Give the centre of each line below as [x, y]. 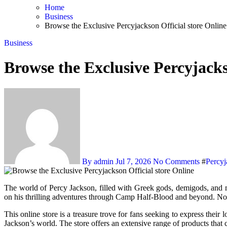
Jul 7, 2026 [133, 161]
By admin [98, 161]
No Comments [177, 161]
